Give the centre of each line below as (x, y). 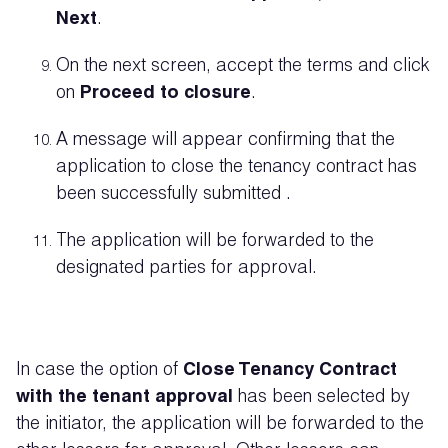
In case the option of (99, 371)
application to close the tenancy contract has (236, 168)
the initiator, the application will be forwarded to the (220, 425)
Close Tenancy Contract (290, 371)
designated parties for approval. (186, 269)
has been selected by (321, 398)
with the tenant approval (124, 398)
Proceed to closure (165, 94)
